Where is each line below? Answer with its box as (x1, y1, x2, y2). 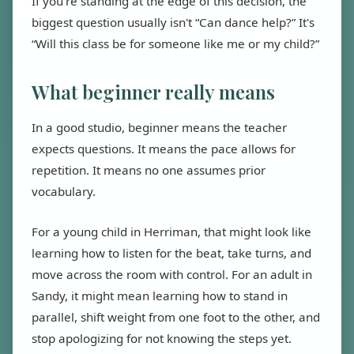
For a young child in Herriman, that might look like (32, 224, 311, 239)
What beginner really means (32, 79, 275, 104)
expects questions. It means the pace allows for (32, 141, 296, 156)
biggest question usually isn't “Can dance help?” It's (32, 14, 314, 30)
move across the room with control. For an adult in (32, 266, 312, 282)
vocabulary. (32, 183, 96, 199)
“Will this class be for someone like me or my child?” (32, 36, 319, 51)
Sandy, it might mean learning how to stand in (32, 288, 288, 303)
